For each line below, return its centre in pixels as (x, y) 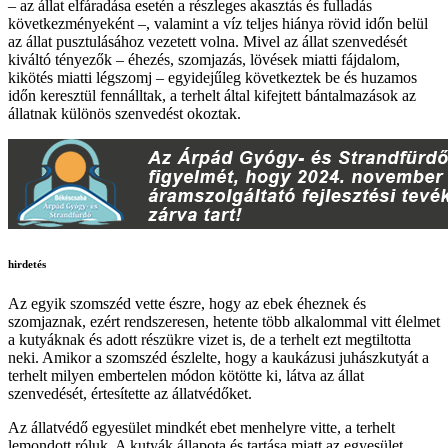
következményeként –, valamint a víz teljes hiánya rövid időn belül (218, 24)
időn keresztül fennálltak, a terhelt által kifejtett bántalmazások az (212, 96)
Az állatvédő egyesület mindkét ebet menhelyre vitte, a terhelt (201, 428)
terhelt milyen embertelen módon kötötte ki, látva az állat (186, 376)
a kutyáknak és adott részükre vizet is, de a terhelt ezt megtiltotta (209, 340)
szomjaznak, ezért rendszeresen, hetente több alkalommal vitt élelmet (224, 322)
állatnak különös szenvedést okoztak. (124, 114)
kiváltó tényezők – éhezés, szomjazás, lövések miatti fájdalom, (204, 60)
